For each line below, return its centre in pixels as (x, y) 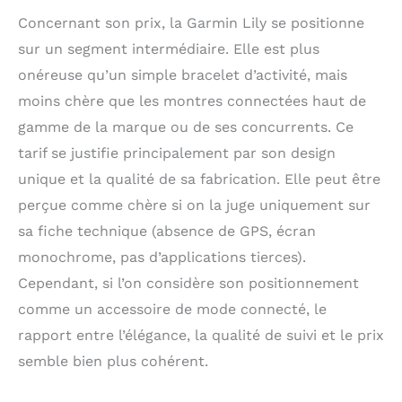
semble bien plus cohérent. (113, 362)
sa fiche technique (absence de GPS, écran (167, 232)
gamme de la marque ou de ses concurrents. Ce (186, 127)
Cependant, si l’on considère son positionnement (188, 284)
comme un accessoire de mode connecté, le (172, 310)
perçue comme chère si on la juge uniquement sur (194, 205)
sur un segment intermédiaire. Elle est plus (169, 49)
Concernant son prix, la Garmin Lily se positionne (191, 23)
